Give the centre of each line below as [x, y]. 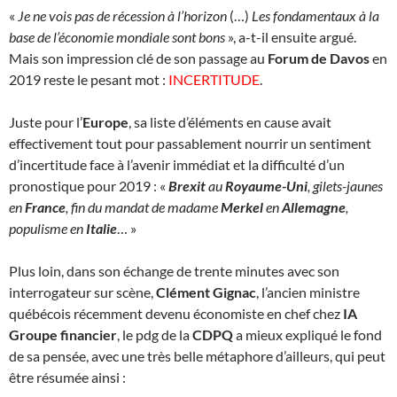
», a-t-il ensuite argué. [291, 36]
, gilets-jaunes [345, 185]
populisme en [47, 228]
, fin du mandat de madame [143, 206]
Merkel [242, 206]
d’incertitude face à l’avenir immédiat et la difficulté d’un [177, 164]
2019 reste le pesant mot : [89, 79]
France [45, 206]
